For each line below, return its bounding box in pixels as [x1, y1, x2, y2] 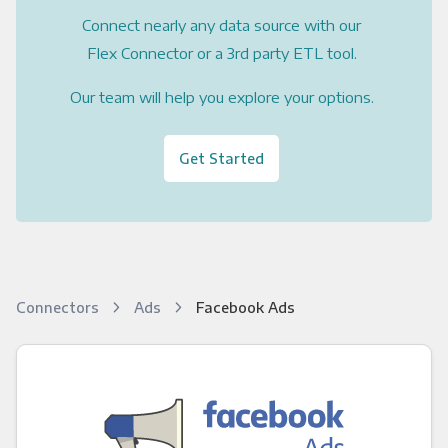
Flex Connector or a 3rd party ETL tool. [86, 43, 357, 62]
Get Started [179, 148, 264, 167]
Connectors [15, 297, 103, 316]
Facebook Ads [195, 297, 295, 316]
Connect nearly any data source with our [82, 15, 361, 34]
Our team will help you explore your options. [69, 87, 374, 106]
